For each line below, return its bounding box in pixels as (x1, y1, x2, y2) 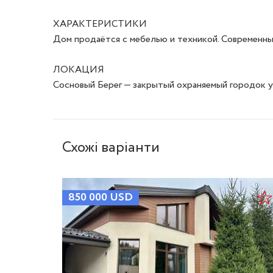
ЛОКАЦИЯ (53, 62, 104, 77)
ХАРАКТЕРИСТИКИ (53, 16, 147, 31)
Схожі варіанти (62, 136, 160, 158)
